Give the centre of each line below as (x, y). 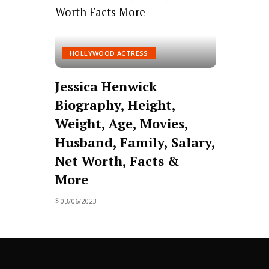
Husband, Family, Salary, (135, 142)
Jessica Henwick (106, 86)
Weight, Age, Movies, (122, 123)
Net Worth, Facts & (117, 160)
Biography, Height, (116, 104)
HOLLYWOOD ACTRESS (109, 53)
